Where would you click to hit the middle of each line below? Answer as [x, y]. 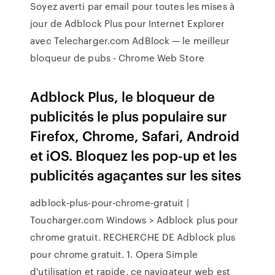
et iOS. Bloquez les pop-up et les [134, 155]
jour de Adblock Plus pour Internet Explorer [128, 23]
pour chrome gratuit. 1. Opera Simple [114, 254]
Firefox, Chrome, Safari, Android [135, 135]
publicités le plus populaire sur [129, 116]
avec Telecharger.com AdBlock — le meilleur [130, 41]
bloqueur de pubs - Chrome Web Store [117, 58]
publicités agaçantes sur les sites [137, 175]
